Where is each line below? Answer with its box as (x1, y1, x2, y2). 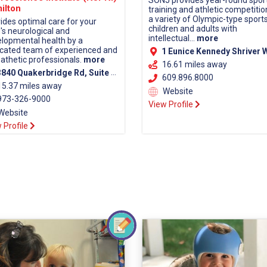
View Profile (148, 100, 195, 110)
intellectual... (148, 33, 197, 44)
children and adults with (148, 24, 237, 34)
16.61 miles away (162, 59, 227, 69)
